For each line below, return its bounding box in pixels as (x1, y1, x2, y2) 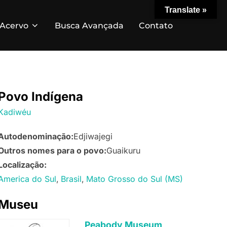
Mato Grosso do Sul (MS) (86, 174, 183, 184)
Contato (139, 20, 173, 30)
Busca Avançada (55, 20, 124, 30)
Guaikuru (106, 145, 140, 156)
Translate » (165, 6, 207, 14)
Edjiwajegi (73, 131, 112, 142)
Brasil (61, 174, 82, 184)
